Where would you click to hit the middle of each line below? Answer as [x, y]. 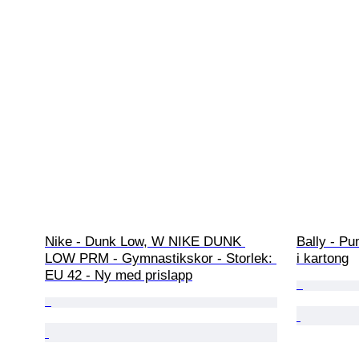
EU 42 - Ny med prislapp [119, 276]
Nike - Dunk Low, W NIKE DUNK [145, 242]
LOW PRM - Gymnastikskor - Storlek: [161, 259]
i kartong [323, 259]
